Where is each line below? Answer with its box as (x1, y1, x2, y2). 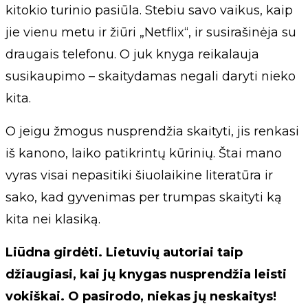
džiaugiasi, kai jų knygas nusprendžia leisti (5, 266, 287, 282)
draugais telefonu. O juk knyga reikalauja (5, 46, 259, 62)
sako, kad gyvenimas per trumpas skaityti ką (5, 189, 282, 205)
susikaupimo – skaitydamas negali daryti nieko (5, 68, 296, 84)
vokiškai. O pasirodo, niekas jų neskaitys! (5, 288, 276, 304)
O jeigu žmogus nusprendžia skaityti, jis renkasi (5, 123, 299, 139)
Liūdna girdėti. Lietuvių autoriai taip (5, 244, 243, 260)
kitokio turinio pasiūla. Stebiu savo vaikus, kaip (5, 2, 293, 18)
